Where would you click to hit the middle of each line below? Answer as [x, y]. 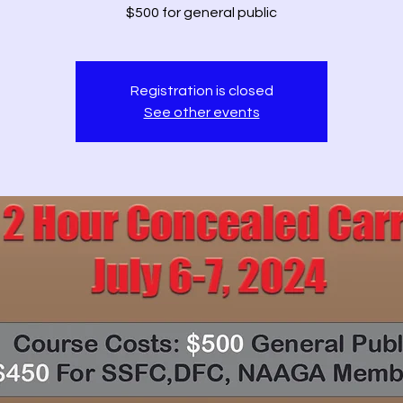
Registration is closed [201, 91]
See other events [201, 112]
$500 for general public [201, 13]
